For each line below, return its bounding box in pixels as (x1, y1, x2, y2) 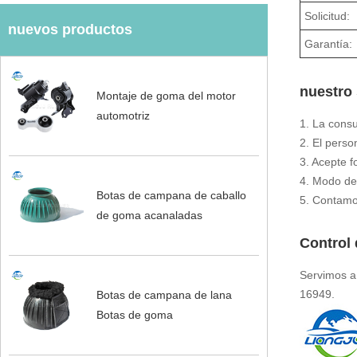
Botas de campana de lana (96, 288, 232, 302)
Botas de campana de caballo (96, 188, 246, 202)
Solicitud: (304, 9, 351, 22)
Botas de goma (96, 308, 173, 322)
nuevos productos (8, 21, 132, 37)
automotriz (96, 108, 150, 122)
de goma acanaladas (96, 208, 202, 222)
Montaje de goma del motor (96, 88, 236, 102)
